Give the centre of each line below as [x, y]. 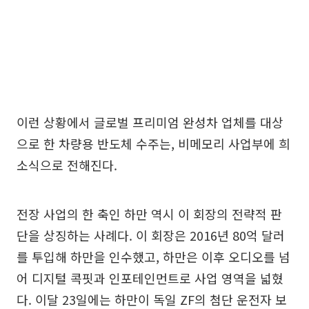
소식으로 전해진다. [67, 165]
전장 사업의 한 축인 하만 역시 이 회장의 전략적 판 [149, 214]
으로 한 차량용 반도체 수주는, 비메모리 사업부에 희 [153, 143]
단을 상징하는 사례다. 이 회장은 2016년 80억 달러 [151, 235]
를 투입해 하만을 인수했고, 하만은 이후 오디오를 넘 [153, 257]
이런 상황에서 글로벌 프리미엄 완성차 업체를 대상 [150, 122]
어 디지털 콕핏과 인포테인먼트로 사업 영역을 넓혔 [150, 278]
